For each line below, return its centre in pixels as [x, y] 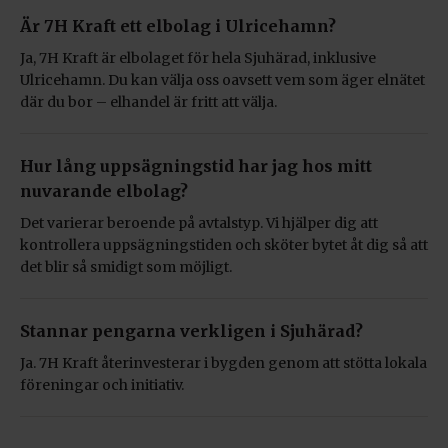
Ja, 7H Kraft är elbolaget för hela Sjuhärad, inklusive [198, 58]
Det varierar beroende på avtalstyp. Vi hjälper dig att [199, 223]
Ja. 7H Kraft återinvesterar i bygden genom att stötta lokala [223, 363]
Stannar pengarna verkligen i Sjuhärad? [191, 331]
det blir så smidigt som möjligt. [126, 267]
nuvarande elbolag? [104, 191]
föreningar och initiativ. [102, 385]
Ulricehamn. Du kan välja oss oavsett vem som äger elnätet [222, 80]
